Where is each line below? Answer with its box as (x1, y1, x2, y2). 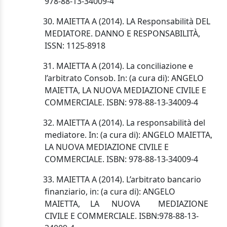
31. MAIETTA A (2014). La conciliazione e (32, 60, 193, 72)
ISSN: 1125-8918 (45, 40, 105, 52)
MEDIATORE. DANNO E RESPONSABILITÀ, (45, 28, 200, 40)
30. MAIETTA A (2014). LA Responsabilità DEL (32, 16, 210, 27)
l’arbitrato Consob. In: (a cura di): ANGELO (45, 72, 204, 84)
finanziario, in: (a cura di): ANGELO (45, 186, 175, 198)
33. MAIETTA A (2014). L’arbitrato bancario (32, 174, 201, 185)
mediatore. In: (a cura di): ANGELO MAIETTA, (45, 129, 212, 141)
